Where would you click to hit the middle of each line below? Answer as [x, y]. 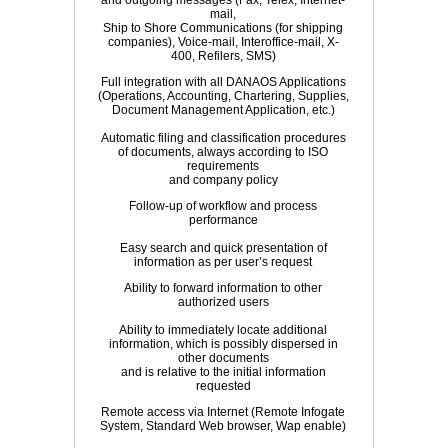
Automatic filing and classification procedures [223, 138]
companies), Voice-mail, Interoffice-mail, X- [223, 42]
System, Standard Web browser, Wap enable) [223, 426]
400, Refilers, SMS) [223, 56]
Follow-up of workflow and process [223, 206]
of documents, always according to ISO [223, 152]
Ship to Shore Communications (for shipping [223, 28]
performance [223, 220]
